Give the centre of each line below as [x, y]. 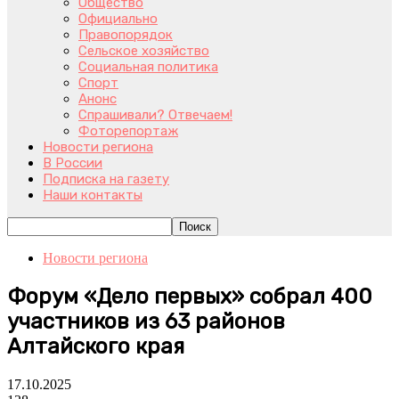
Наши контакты [93, 195]
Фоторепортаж [128, 131]
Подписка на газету [106, 179]
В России [73, 163]
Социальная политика [148, 67]
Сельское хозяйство [144, 51]
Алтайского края [96, 346]
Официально [118, 19]
